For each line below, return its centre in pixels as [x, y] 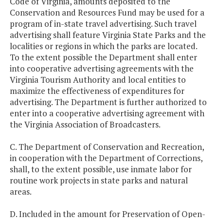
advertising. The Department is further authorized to [108, 102]
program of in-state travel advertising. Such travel [103, 24]
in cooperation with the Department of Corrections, [106, 158]
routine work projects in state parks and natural [99, 181]
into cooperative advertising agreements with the [102, 69]
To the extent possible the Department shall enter [103, 57]
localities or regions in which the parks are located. [103, 46]
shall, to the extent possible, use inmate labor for [101, 169]
